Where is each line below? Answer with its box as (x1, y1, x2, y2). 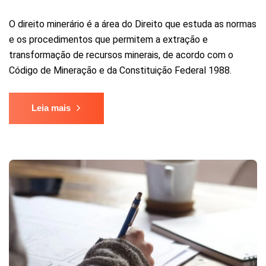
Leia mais (31, 102, 71, 113)
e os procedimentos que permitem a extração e (9, 33, 208, 45)
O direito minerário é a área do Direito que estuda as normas (9, 18, 256, 30)
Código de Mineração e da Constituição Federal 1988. (9, 64, 232, 76)
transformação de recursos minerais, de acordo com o (9, 49, 233, 61)
